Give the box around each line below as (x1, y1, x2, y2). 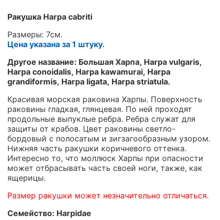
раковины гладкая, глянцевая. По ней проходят (7, 104, 192, 114)
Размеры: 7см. (7, 29, 62, 39)
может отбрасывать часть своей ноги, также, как (7, 163, 202, 173)
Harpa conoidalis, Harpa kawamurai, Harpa (7, 66, 170, 77)
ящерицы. (7, 172, 46, 183)
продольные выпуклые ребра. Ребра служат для (7, 113, 195, 124)
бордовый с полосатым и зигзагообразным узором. (7, 133, 210, 143)
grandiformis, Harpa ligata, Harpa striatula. (7, 76, 170, 86)
